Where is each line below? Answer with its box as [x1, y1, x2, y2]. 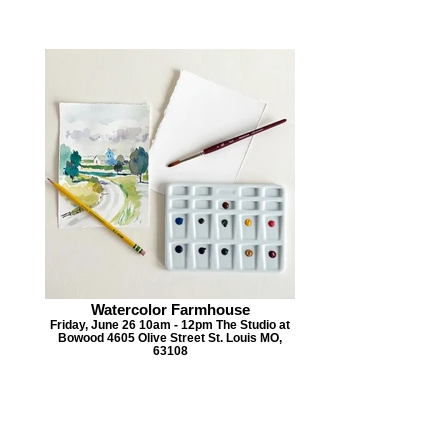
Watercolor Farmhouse [90, 301, 250, 319]
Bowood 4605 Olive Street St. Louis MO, [58, 331, 282, 345]
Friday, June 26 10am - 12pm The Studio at [50, 318, 290, 332]
